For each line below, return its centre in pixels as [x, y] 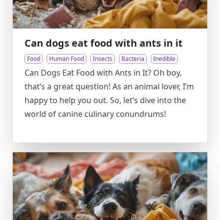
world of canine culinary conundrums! [95, 114]
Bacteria [133, 59]
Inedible [164, 59]
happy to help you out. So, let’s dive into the [105, 100]
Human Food [67, 59]
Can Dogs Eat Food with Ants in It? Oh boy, [103, 73]
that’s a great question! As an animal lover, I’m [109, 86]
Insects [103, 59]
